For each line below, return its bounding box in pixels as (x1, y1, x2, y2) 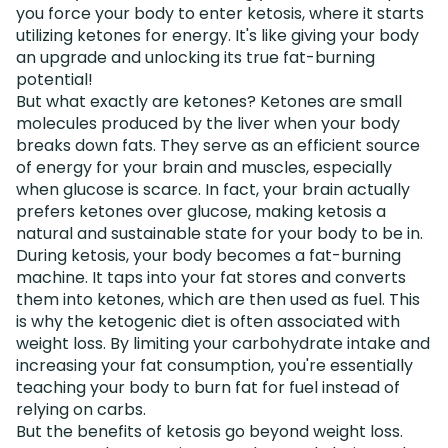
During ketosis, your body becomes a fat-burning (16, 243, 401, 267)
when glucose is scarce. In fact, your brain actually (16, 177, 410, 201)
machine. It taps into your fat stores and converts (16, 265, 406, 289)
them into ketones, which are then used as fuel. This (16, 287, 420, 311)
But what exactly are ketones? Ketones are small (16, 89, 402, 113)
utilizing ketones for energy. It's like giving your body (16, 23, 419, 47)
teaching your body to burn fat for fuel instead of (16, 375, 400, 399)
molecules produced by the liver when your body (16, 111, 400, 135)
